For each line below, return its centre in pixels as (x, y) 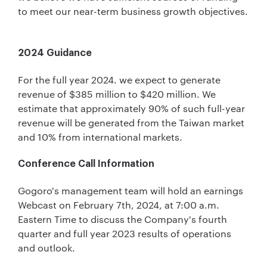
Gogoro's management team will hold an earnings (131, 191)
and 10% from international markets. (100, 136)
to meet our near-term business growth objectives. (133, 11)
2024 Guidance (55, 53)
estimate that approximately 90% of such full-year (131, 108)
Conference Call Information (86, 164)
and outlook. (46, 248)
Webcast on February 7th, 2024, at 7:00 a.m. (119, 205)
